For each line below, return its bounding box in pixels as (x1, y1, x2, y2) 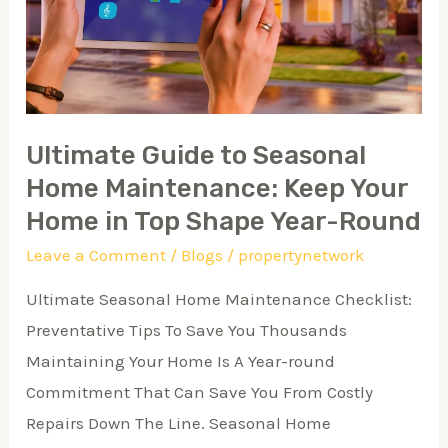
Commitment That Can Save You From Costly (26, 382, 374, 403)
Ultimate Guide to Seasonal (26, 140, 367, 172)
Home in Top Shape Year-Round (26, 206, 422, 238)
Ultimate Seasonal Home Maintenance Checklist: (26, 289, 413, 310)
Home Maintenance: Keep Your (26, 173, 409, 205)
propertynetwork (238, 245, 366, 266)
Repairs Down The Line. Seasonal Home (26, 413, 332, 434)
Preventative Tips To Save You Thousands (26, 320, 348, 341)
